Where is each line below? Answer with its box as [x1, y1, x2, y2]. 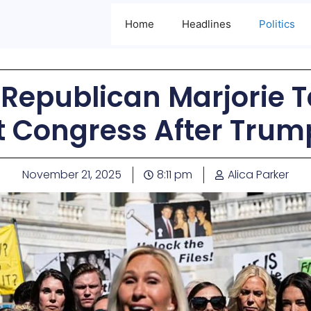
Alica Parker [228, 167, 289, 183]
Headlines [182, 17, 231, 31]
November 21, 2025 [22, 167, 121, 183]
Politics [259, 17, 295, 31]
